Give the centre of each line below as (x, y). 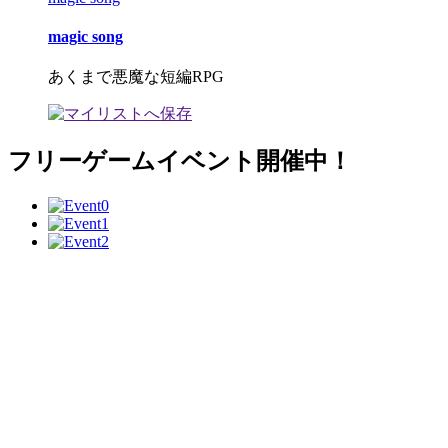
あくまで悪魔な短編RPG (136, 77)
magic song (85, 36)
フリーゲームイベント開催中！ (180, 161)
